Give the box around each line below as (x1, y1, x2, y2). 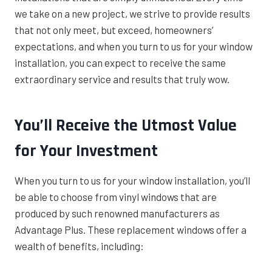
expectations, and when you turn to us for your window (15, 40, 253, 53)
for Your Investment (15, 140, 158, 163)
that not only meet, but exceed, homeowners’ (15, 24, 213, 36)
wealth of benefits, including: (15, 240, 144, 253)
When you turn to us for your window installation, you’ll (15, 174, 250, 187)
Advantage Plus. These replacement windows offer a (15, 223, 246, 236)
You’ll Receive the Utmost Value (15, 115, 237, 137)
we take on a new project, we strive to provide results (15, 7, 250, 20)
